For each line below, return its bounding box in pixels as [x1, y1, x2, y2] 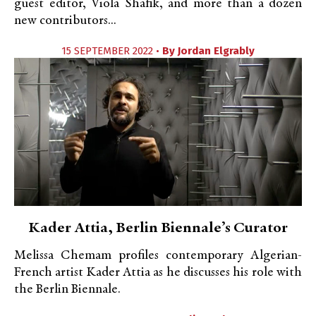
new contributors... [14, 14, 116, 28]
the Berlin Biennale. [14, 283, 121, 296]
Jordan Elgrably [178, 44, 255, 57]
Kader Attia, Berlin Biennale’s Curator [28, 221, 288, 236]
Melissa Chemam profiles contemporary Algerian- [14, 249, 302, 262]
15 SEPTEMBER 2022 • [61, 44, 162, 57]
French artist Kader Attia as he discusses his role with [14, 266, 302, 279]
